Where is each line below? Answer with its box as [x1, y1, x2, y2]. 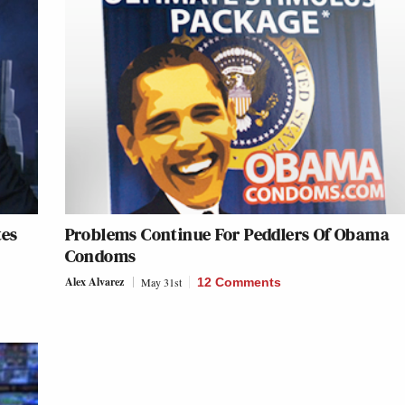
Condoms [64, 243, 137, 269]
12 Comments [196, 275, 281, 290]
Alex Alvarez [64, 274, 124, 290]
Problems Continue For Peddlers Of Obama [64, 221, 391, 248]
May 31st [140, 275, 182, 290]
